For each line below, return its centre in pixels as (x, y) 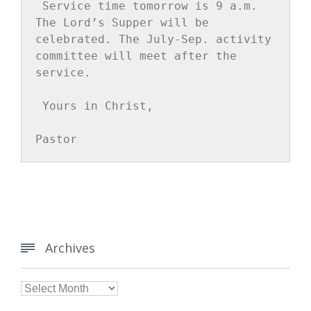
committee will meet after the (136, 56)
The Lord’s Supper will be (122, 22)
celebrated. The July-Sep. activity (153, 39)
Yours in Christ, (98, 106)
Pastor (56, 139)
